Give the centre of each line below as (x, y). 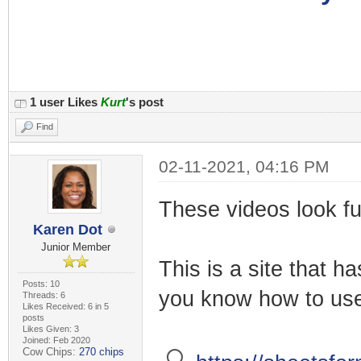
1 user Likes (65, 102)
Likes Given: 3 (50, 329)
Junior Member (76, 247)
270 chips (101, 352)
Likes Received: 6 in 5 (65, 306)
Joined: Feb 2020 (56, 340)
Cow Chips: (50, 352)
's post (145, 102)
